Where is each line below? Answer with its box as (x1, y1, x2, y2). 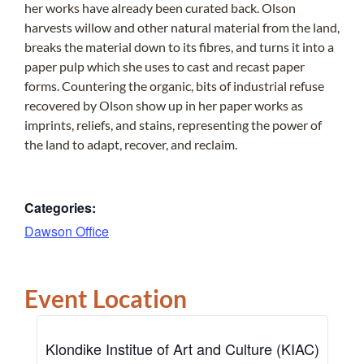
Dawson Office (24, 222, 109, 241)
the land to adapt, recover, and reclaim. (24, 136, 237, 153)
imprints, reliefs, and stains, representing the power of (24, 117, 322, 133)
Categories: (24, 198, 96, 218)
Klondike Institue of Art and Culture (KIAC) (45, 338, 319, 360)
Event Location (24, 284, 187, 314)
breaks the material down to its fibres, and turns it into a (24, 39, 334, 55)
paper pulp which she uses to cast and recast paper (24, 58, 305, 75)
